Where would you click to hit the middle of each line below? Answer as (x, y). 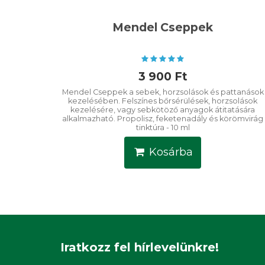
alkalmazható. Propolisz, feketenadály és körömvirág (163, 118)
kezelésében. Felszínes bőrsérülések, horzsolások (163, 101)
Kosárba (171, 152)
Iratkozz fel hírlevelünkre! (140, 247)
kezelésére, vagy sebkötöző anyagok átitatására (163, 109)
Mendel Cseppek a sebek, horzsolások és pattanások (163, 92)
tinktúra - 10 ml (163, 127)
